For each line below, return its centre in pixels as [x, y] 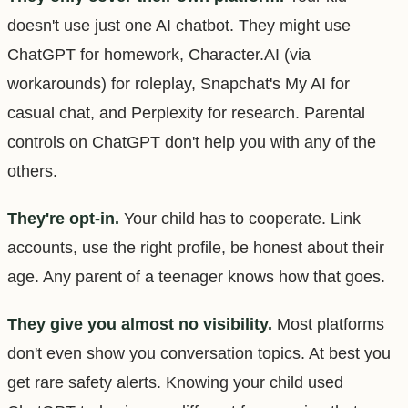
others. [32, 171]
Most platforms [328, 324]
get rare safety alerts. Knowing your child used [175, 382]
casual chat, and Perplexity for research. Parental [186, 112]
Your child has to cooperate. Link [240, 218]
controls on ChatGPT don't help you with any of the [192, 142]
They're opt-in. [63, 218]
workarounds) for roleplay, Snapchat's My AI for [178, 83]
